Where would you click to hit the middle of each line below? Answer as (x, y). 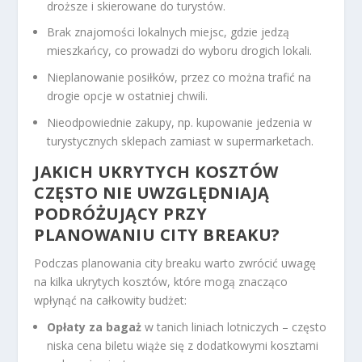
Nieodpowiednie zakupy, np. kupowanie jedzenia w (180, 123)
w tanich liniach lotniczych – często (234, 326)
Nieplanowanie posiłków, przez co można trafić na (179, 78)
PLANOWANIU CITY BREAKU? (157, 235)
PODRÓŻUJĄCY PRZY (121, 214)
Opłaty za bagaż (95, 326)
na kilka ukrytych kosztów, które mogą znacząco (161, 282)
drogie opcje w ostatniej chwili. (128, 96)
